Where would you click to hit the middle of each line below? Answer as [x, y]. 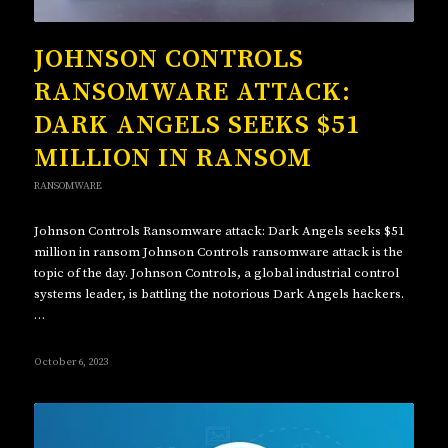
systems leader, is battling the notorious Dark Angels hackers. [218, 293]
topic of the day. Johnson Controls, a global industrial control [216, 272]
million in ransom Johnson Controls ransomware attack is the [218, 251]
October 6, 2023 [70, 361]
